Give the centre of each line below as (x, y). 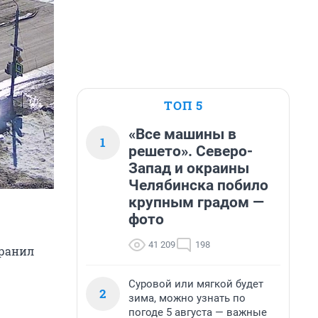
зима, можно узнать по (187, 298)
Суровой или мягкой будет (196, 284)
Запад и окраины (189, 168)
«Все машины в (182, 134)
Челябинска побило (198, 185)
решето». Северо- (191, 151)
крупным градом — (196, 202)
